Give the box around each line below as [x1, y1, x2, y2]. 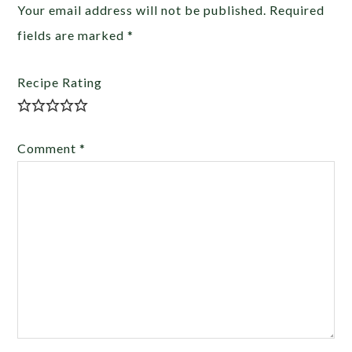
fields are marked [17, 27, 128, 42]
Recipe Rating [17, 74, 103, 90]
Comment [17, 140, 80, 156]
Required [269, 2, 325, 17]
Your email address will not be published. [17, 2, 267, 17]
